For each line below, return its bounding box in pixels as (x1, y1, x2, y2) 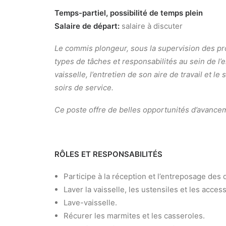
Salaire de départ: (54, 21, 122, 31)
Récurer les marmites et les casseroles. (64, 211, 205, 220)
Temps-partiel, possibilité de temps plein (54, 8, 203, 18)
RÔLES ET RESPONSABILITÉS (54, 149, 162, 159)
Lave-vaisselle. (64, 198, 117, 207)
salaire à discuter (122, 21, 183, 31)
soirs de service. (54, 83, 114, 92)
